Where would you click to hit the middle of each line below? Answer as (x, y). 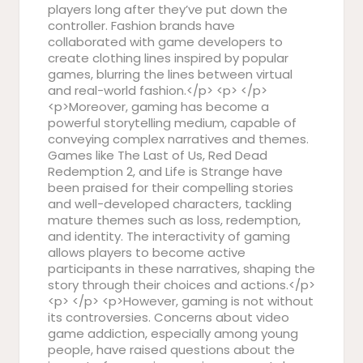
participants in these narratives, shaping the (181, 269)
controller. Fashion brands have (141, 26)
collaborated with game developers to (165, 42)
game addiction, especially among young (173, 333)
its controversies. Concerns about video (169, 317)
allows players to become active (147, 252)
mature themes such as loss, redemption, (174, 220)
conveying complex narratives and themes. (178, 139)
